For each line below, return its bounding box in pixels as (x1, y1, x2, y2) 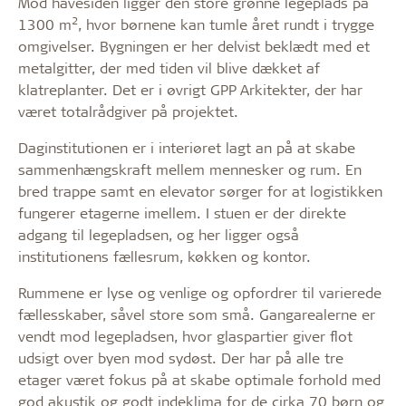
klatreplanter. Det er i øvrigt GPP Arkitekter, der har (18, 79, 362, 99)
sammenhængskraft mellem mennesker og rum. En (18, 159, 362, 179)
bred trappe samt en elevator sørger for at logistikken (18, 180, 382, 200)
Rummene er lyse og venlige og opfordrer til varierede (18, 282, 382, 302)
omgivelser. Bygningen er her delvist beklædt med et (18, 35, 370, 55)
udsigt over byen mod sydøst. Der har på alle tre (18, 347, 343, 367)
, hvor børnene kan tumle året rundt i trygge (78, 14, 374, 34)
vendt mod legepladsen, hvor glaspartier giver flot (18, 325, 353, 345)
